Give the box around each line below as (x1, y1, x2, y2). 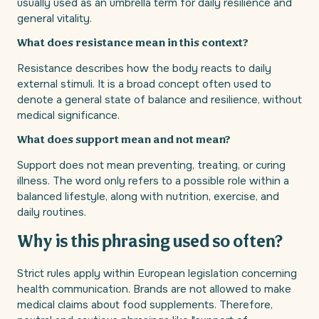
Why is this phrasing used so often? (17, 234, 283, 252)
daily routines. (17, 205, 86, 220)
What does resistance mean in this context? (17, 38, 249, 50)
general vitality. (17, 11, 92, 26)
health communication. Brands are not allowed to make (17, 282, 291, 297)
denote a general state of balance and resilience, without (17, 93, 302, 108)
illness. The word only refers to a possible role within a (17, 174, 289, 189)
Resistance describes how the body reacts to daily (17, 61, 271, 76)
